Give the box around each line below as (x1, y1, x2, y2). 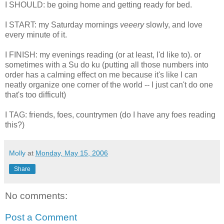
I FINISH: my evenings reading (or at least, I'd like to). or (5, 50, 201, 59)
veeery (120, 20, 146, 29)
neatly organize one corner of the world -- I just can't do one (5, 80, 213, 89)
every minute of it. (5, 30, 67, 39)
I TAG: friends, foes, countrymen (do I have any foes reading (5, 110, 215, 119)
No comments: (5, 190, 67, 201)
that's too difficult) (5, 90, 66, 99)
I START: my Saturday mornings (5, 20, 120, 29)
